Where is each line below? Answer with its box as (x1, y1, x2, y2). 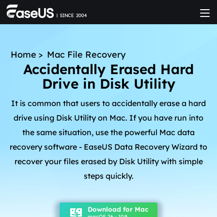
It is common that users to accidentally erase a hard (11, 98, 206, 108)
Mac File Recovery (46, 49, 125, 60)
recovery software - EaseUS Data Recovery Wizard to (10, 142, 207, 152)
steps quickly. (83, 171, 134, 181)
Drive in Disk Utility (42, 75, 175, 92)
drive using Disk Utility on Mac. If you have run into (14, 113, 203, 123)
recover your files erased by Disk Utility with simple (14, 156, 203, 166)
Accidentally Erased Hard (23, 61, 194, 77)
